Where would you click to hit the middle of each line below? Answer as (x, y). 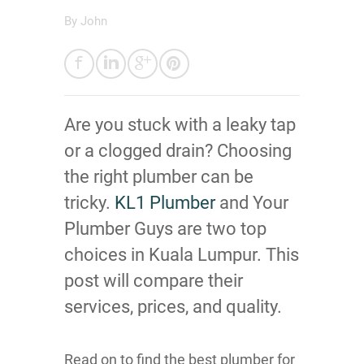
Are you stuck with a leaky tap (180, 125)
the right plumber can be (159, 177)
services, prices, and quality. (173, 307)
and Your (252, 203)
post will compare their (154, 281)
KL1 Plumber (165, 203)
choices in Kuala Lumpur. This (182, 255)
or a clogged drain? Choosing (178, 151)
